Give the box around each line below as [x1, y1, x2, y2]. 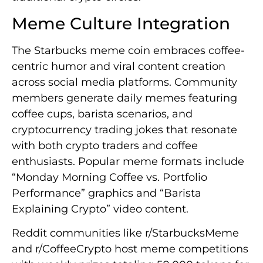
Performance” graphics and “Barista [12, 186, 201, 200]
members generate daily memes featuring [12, 91, 237, 104]
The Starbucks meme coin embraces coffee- [12, 43, 245, 57]
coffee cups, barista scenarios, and [12, 107, 193, 120]
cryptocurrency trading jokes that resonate [12, 123, 237, 136]
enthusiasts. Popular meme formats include [12, 154, 244, 168]
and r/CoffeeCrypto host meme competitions [12, 242, 248, 255]
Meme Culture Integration [12, 13, 230, 33]
